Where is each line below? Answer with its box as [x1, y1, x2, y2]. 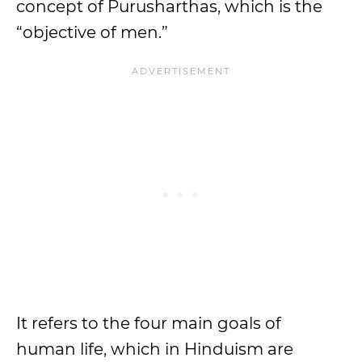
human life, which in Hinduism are [16, 339, 293, 359]
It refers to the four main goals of [16, 314, 281, 333]
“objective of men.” [16, 23, 168, 42]
